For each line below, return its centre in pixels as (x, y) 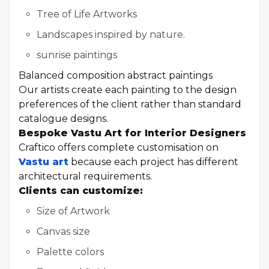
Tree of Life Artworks (87, 14)
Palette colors (70, 252)
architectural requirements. (85, 176)
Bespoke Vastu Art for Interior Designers (132, 133)
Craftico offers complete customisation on (119, 147)
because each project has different (153, 162)
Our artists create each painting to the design (128, 90)
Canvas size (63, 231)
